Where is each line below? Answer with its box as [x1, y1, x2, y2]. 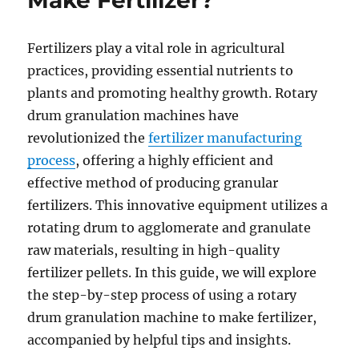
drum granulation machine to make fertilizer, [27, 309, 317, 325]
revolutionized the [27, 130, 149, 146]
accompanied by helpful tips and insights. [27, 332, 292, 348]
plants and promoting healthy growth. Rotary [27, 85, 318, 101]
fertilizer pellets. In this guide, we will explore [27, 264, 317, 280]
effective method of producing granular [27, 175, 279, 191]
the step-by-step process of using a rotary [27, 287, 297, 303]
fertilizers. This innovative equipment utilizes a [27, 197, 329, 213]
